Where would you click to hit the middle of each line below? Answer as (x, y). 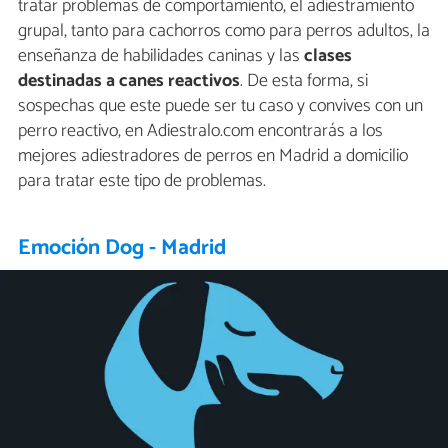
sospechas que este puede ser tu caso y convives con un (220, 105)
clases (326, 55)
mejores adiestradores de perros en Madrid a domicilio (213, 155)
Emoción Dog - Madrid (122, 247)
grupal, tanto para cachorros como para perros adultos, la (224, 30)
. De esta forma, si (304, 80)
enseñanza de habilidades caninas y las (159, 55)
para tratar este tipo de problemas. (142, 180)
